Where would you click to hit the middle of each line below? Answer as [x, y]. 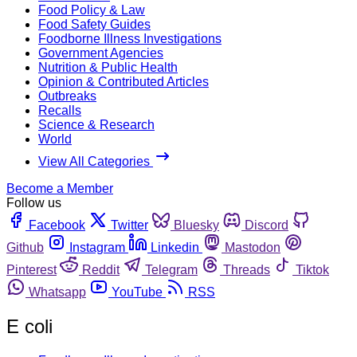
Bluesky [196, 225]
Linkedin [175, 247]
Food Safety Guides [94, 24]
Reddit [101, 269]
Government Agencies [101, 53]
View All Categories [96, 161]
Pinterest [31, 269]
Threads [247, 269]
